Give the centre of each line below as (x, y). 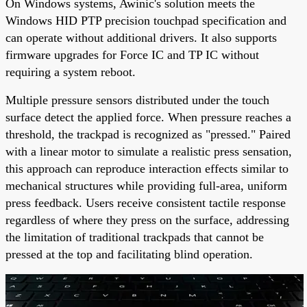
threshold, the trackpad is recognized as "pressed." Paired (148, 135)
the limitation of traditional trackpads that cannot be (135, 237)
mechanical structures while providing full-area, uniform (146, 186)
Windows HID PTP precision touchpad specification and (146, 21)
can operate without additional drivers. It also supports (141, 38)
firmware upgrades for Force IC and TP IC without (132, 55)
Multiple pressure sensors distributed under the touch (137, 100)
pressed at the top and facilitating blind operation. (129, 255)
